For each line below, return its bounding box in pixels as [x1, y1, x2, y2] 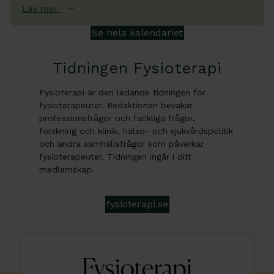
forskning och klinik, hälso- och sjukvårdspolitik [39, 125, 233, 136]
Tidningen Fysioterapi [52, 58, 222, 77]
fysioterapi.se [106, 198, 168, 210]
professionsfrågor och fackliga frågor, [39, 113, 195, 123]
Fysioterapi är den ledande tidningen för [39, 87, 206, 97]
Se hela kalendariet [91, 26, 183, 39]
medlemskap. [39, 164, 94, 174]
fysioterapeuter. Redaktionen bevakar [39, 100, 193, 110]
